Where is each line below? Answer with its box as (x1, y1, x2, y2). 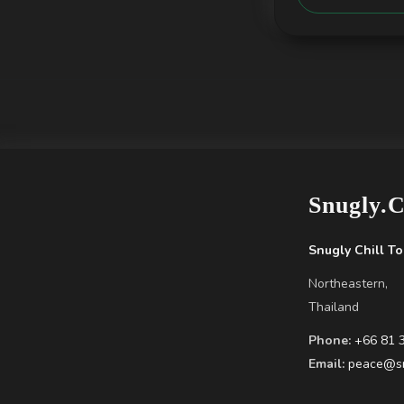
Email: (308, 355, 344, 372)
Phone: (308, 332, 351, 349)
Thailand (308, 298, 359, 316)
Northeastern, (308, 275, 388, 292)
